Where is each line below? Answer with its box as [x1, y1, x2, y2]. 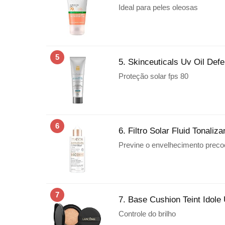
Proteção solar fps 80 [119, 71, 188, 80]
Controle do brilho [119, 209, 176, 218]
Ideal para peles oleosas [119, 3, 198, 12]
